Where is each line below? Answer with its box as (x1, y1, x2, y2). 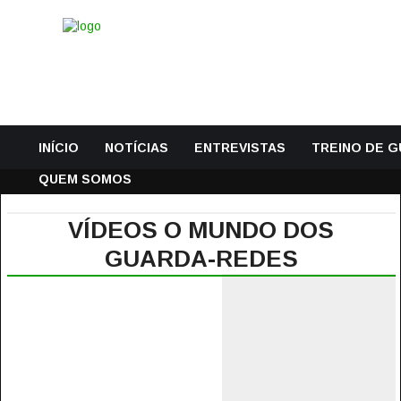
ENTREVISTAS (194, 141, 286, 155)
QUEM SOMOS (38, 172, 132, 186)
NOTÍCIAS (105, 141, 168, 155)
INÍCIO (38, 141, 79, 155)
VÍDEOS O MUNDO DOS (68, 217, 335, 243)
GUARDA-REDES (104, 245, 298, 272)
